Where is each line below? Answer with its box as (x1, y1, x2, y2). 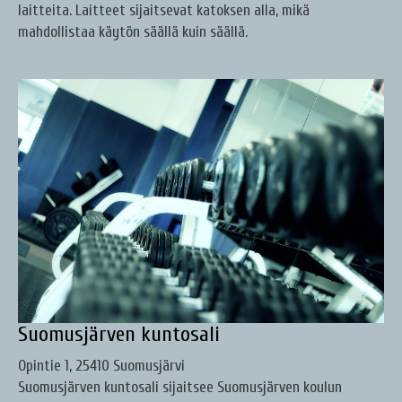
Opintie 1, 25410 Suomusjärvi (18, 357, 185, 375)
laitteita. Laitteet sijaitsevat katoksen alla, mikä (18, 2, 310, 20)
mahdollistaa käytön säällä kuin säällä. (18, 23, 248, 41)
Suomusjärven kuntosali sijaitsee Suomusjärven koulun (18, 379, 342, 397)
